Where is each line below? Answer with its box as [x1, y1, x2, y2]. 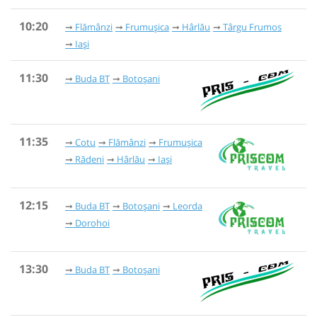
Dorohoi [75, 217, 110, 230]
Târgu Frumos [223, 21, 282, 34]
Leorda [173, 200, 202, 213]
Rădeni [75, 153, 104, 166]
